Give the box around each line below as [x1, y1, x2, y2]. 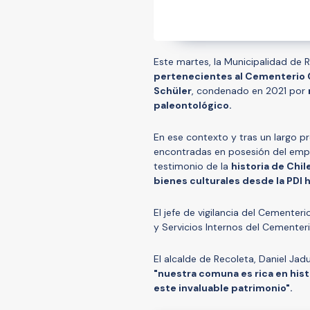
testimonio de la [154, 159, 231, 172]
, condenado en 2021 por [192, 84, 308, 97]
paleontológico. [154, 98, 232, 111]
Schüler [154, 84, 192, 97]
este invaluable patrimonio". [154, 281, 293, 294]
